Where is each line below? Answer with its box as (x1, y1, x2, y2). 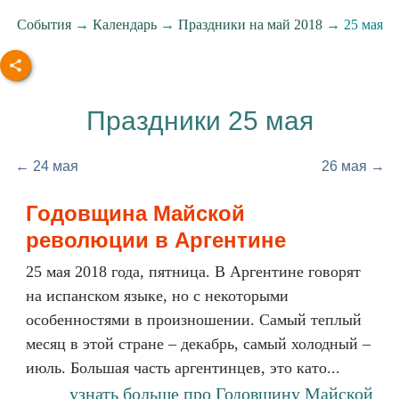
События (16, 17, 71, 32)
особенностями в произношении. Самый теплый (26, 311, 362, 329)
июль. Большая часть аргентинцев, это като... (26, 359, 340, 377)
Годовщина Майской (26, 201, 245, 225)
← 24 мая (14, 159, 78, 174)
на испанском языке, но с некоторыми (26, 287, 289, 305)
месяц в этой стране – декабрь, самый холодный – (26, 335, 370, 353)
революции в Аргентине (26, 228, 286, 252)
